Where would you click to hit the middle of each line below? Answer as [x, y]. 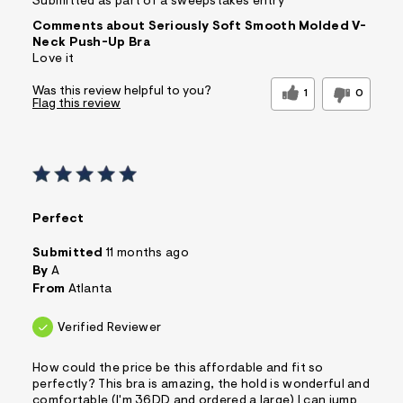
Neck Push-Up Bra [91, 44]
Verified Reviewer [110, 329]
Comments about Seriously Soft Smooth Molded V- [200, 27]
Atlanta [90, 290]
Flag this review [76, 105]
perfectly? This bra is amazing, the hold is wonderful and [201, 385]
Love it [54, 60]
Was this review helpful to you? [122, 92]
